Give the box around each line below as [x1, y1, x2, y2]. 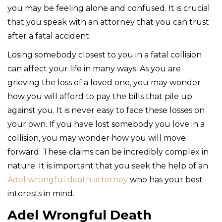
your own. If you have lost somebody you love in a [7, 119, 205, 129]
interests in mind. [7, 188, 74, 198]
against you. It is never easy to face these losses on [7, 105, 205, 115]
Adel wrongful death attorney [7, 174, 128, 184]
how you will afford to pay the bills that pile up [7, 91, 192, 101]
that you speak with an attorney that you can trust [7, 17, 209, 27]
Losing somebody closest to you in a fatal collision [7, 50, 202, 59]
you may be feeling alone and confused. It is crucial [7, 3, 210, 13]
